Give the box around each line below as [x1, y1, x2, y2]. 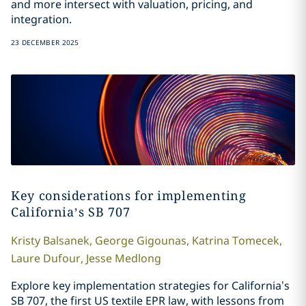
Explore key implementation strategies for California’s [10, 278, 290, 294]
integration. [10, 12, 72, 27]
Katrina [191, 233, 229, 249]
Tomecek [232, 233, 279, 249]
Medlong [114, 251, 161, 266]
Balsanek [42, 233, 89, 249]
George [94, 233, 134, 249]
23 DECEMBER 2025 [10, 38, 79, 48]
